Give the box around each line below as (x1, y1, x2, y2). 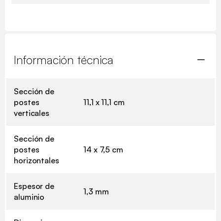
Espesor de (14, 181, 55, 191)
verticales (14, 108, 50, 118)
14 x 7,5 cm (83, 145, 123, 155)
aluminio (14, 192, 45, 202)
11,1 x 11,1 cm (83, 97, 125, 108)
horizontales (14, 155, 59, 166)
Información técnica (14, 52, 113, 68)
